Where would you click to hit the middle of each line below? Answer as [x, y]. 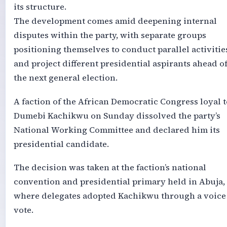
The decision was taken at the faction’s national [110, 167]
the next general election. [65, 78]
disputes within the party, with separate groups [110, 35]
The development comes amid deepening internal [115, 21]
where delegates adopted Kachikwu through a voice [120, 196]
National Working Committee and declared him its [117, 130]
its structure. [40, 7]
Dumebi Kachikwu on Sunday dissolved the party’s [117, 116]
